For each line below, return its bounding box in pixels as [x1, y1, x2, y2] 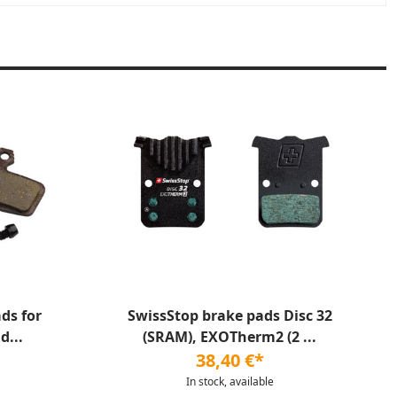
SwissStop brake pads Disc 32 [127, 306, 332, 325]
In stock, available [185, 374, 274, 389]
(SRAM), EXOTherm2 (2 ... [143, 327, 316, 346]
